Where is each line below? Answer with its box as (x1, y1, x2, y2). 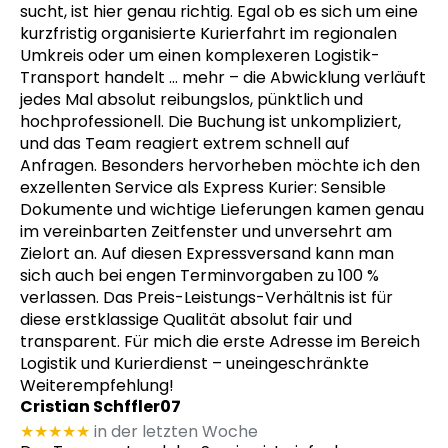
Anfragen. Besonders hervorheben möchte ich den (20, 154, 420, 178)
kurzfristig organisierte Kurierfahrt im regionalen (20, 22, 397, 46)
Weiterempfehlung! (20, 374, 174, 398)
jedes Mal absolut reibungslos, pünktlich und (20, 88, 363, 112)
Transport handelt (20, 66, 165, 90)
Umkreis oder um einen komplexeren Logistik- (20, 44, 380, 68)
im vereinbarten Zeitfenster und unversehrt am (20, 220, 392, 244)
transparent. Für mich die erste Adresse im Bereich (20, 330, 420, 354)
